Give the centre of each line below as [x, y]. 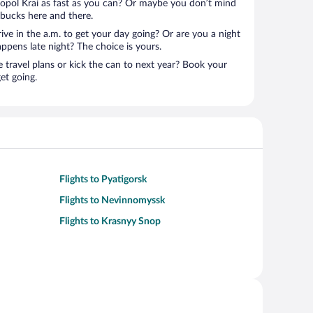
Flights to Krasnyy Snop [110, 221]
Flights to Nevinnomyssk [112, 201]
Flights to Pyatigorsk [103, 180]
